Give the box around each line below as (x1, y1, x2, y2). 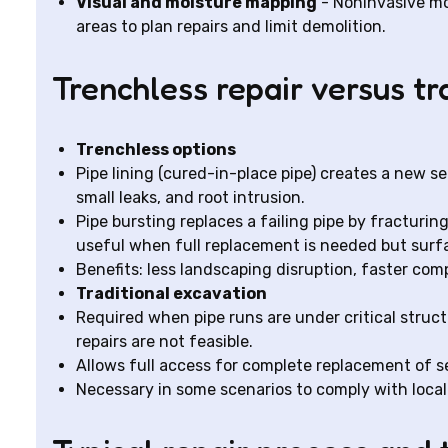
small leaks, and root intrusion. (76, 188, 305, 207)
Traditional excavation (76, 284, 267, 303)
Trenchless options (76, 140, 236, 159)
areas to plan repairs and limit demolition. (76, 17, 386, 36)
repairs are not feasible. (76, 332, 253, 351)
